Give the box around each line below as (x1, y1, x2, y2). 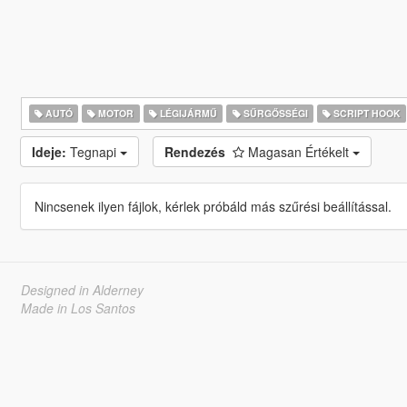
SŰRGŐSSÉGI (240, 106, 308, 120)
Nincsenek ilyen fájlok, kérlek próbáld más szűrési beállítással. (34, 197, 392, 215)
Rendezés (164, 143, 225, 161)
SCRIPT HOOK (331, 106, 402, 120)
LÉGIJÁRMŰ (156, 106, 217, 120)
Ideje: (31, 143, 66, 161)
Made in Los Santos (20, 299, 135, 317)
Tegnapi (69, 143, 120, 161)
